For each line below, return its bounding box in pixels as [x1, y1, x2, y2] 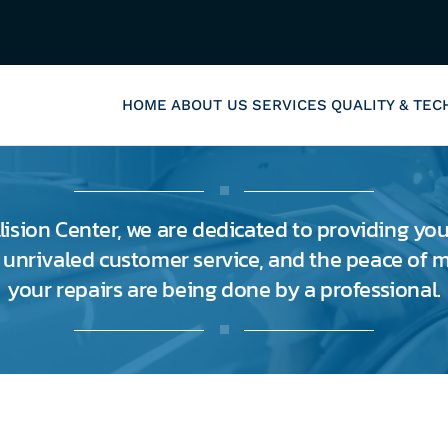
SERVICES [252, 96, 327, 114]
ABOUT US [171, 96, 248, 114]
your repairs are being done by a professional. [7, 273, 441, 306]
